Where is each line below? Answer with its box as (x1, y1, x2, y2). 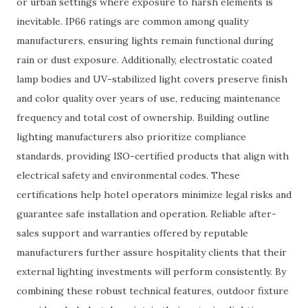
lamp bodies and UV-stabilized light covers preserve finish (16, 73, 287, 85)
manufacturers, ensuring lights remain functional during (16, 34, 274, 47)
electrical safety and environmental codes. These (16, 169, 240, 181)
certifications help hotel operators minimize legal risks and (16, 188, 291, 201)
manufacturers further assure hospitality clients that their (16, 246, 287, 258)
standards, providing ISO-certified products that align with (16, 150, 289, 162)
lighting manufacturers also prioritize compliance (16, 131, 246, 143)
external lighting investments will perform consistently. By (16, 265, 286, 278)
